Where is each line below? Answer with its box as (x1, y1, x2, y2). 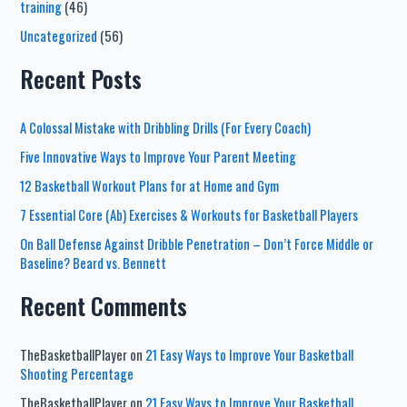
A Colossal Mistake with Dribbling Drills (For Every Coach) (20, 118, 312, 137)
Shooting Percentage (20, 363, 134, 383)
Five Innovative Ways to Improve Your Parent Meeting (20, 146, 297, 166)
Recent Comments (20, 288, 188, 323)
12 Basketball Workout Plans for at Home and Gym (20, 175, 280, 195)
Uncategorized (20, 25, 98, 45)
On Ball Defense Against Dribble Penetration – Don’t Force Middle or (20, 233, 374, 253)
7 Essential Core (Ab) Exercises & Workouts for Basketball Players (20, 204, 359, 224)
